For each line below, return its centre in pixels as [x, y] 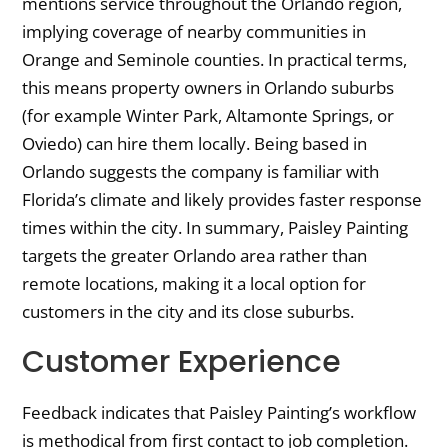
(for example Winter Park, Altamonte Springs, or [208, 116]
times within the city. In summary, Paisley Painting [215, 228]
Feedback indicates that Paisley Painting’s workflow [219, 413]
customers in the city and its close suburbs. [188, 312]
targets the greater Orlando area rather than [195, 256]
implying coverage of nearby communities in [194, 32]
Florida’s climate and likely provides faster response [222, 200]
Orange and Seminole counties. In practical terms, [215, 60]
